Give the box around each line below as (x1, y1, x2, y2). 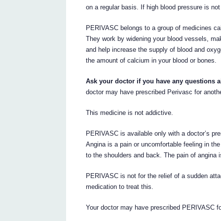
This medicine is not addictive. (86, 109, 174, 116)
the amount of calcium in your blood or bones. (86, 56, 217, 64)
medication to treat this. (86, 183, 154, 190)
